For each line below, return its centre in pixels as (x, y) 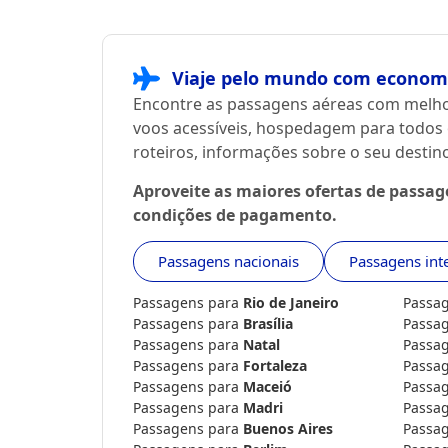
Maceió (267, 387)
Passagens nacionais (228, 261)
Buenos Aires (288, 429)
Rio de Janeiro (291, 303)
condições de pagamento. (235, 214)
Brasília (268, 324)
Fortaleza (275, 366)
